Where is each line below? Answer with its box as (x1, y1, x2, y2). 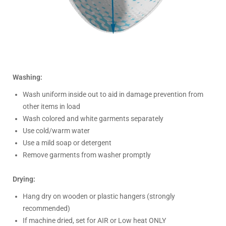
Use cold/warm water (23, 127, 90, 135)
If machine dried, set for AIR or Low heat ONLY (23, 216, 166, 225)
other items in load (23, 102, 80, 111)
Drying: (13, 175, 35, 184)
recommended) (23, 204, 70, 213)
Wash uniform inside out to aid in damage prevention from (23, 90, 203, 99)
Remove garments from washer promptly (23, 151, 151, 159)
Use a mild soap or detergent (23, 139, 111, 147)
